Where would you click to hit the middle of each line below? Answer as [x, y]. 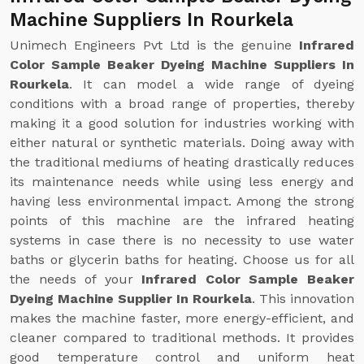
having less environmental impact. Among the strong [182, 201]
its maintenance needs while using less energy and [182, 182]
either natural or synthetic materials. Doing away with [182, 143]
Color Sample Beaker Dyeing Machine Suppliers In [182, 65]
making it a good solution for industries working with [182, 123]
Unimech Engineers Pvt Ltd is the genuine [154, 45]
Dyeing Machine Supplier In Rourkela [131, 299]
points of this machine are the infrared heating [182, 221]
